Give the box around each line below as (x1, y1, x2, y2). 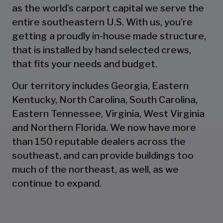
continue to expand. (12, 177, 102, 189)
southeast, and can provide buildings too (12, 149, 194, 161)
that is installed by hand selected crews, (12, 43, 191, 56)
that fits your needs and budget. (12, 57, 157, 70)
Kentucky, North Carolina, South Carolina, (12, 93, 198, 106)
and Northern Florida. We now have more (12, 121, 196, 133)
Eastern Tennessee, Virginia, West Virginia (12, 107, 205, 119)
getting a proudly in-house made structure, (12, 29, 206, 42)
